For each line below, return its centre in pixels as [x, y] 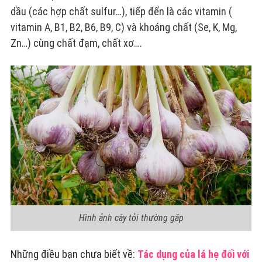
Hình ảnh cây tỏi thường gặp [131, 218]
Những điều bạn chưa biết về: [74, 254]
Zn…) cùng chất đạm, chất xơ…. [76, 43]
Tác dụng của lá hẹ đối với [193, 254]
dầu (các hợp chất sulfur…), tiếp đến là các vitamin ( [121, 11]
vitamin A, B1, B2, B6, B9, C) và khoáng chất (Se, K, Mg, [123, 27]
